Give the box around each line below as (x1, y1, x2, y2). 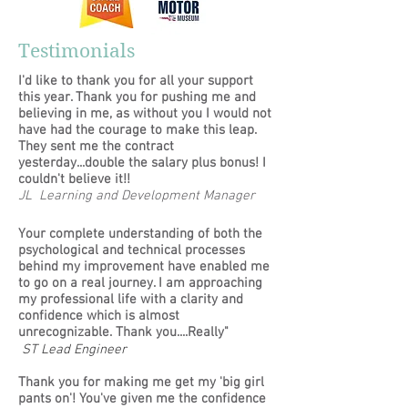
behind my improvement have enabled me (18, 259, 270, 275)
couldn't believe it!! (18, 171, 134, 188)
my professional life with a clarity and (18, 291, 243, 308)
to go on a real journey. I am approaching (18, 275, 262, 291)
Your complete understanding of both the (18, 226, 262, 242)
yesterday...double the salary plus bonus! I (18, 155, 266, 171)
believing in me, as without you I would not (18, 106, 271, 122)
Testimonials (18, 40, 135, 62)
